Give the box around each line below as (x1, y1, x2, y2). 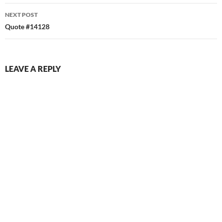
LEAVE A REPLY (5, 64, 61, 74)
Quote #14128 (5, 22, 50, 31)
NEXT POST (5, 11, 38, 19)
